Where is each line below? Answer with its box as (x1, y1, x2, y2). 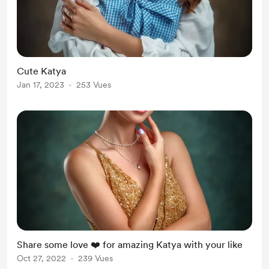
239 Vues (78, 253, 113, 263)
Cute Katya (17, 65, 66, 77)
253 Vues (76, 80, 111, 89)
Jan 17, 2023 (17, 80, 64, 89)
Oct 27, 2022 (17, 253, 66, 263)
